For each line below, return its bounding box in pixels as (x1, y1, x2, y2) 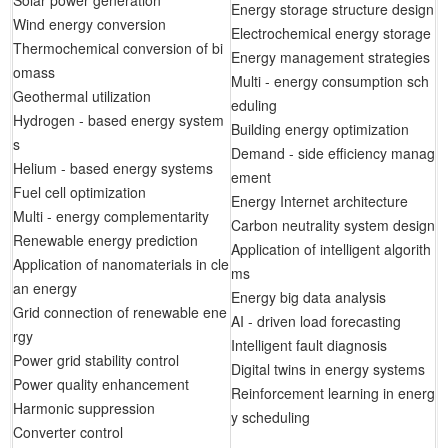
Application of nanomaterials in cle (13, 254, 229, 275)
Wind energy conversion (13, 14, 166, 35)
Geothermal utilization (13, 86, 151, 107)
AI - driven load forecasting (231, 311, 401, 332)
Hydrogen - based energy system (13, 110, 224, 131)
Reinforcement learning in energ (231, 383, 435, 404)
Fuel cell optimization (13, 182, 146, 203)
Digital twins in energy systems (231, 359, 425, 380)
